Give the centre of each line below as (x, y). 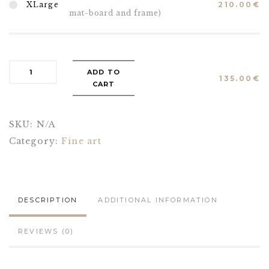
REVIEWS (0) (46, 231)
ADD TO (104, 72)
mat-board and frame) (115, 13)
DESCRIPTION (48, 200)
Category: (35, 141)
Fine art (82, 141)
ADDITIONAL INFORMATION (158, 200)
